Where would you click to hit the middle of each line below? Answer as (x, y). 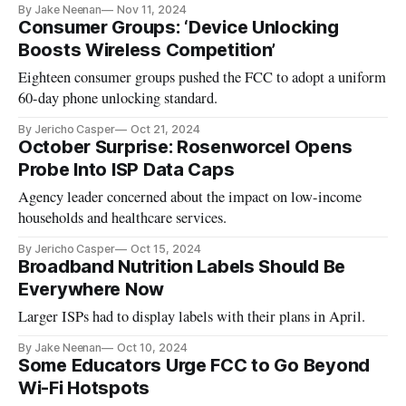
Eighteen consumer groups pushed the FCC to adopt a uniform (203, 77)
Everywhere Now (92, 289)
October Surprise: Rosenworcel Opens (185, 146)
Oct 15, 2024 (166, 248)
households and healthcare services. (123, 217)
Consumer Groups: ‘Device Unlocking (179, 27)
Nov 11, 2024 (152, 9)
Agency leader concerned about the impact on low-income (190, 196)
